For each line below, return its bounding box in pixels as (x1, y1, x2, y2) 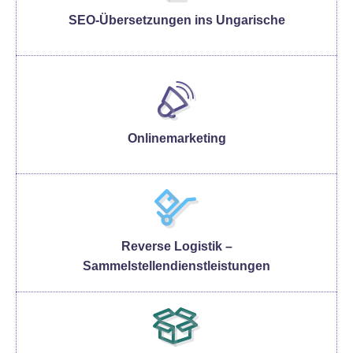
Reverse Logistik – (121, 239, 232, 253)
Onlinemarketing (127, 131, 226, 145)
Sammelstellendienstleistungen (83, 258, 270, 273)
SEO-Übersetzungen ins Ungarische (68, 13, 285, 27)
